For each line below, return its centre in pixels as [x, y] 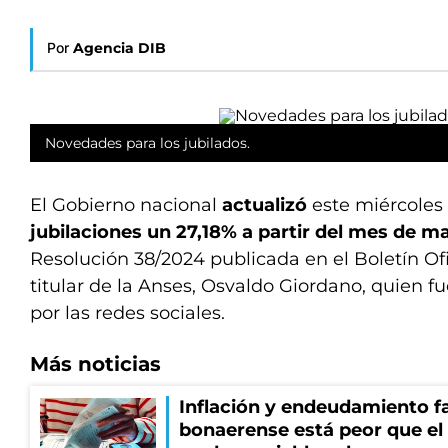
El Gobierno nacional [126, 205]
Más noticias [95, 364]
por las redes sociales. [127, 313]
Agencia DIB [119, 48]
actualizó [267, 205]
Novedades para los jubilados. [147, 143]
